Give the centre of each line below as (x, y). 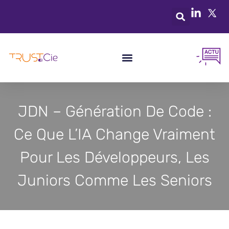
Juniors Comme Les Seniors (114, 180)
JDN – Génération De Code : (114, 111)
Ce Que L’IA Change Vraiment (114, 134)
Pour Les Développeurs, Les (114, 157)
